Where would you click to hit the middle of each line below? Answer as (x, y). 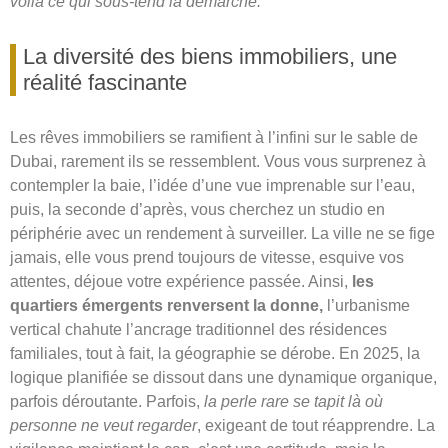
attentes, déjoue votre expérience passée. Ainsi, (179, 282)
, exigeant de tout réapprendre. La (316, 426)
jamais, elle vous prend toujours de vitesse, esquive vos (207, 258)
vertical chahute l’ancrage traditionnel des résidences (198, 330)
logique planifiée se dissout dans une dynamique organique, (223, 378)
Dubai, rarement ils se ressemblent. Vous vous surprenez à (218, 162)
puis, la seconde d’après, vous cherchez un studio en (197, 210)
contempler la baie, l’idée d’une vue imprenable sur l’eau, (212, 186)
